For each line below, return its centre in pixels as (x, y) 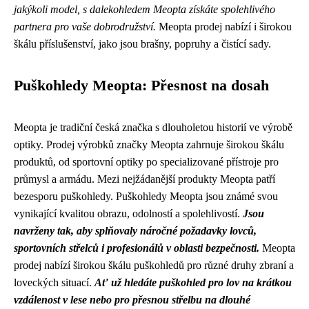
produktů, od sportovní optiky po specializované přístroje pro (146, 161)
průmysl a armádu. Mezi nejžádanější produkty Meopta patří (144, 179)
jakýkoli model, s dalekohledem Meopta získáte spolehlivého (144, 9)
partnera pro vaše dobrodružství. (85, 26)
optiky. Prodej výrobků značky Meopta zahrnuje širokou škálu (149, 144)
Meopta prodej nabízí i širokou (224, 26)
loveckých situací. (54, 282)
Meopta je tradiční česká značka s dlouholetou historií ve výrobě (153, 127)
